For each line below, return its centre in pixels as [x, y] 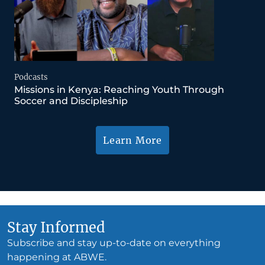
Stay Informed [56, 227]
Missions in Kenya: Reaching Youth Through [119, 89]
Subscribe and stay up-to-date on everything [114, 243]
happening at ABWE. [57, 257]
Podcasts [31, 77]
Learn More [132, 140]
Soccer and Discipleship [71, 101]
